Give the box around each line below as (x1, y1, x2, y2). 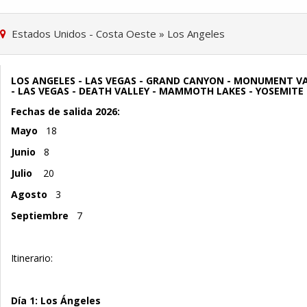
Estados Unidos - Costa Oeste (12, 26, 156, 40)
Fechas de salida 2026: (11, 104, 120, 118)
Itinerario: (11, 251, 53, 265)
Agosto (11, 187, 53, 201)
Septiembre (11, 208, 71, 222)
